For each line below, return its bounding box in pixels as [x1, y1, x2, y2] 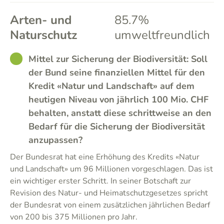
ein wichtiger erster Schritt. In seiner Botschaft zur [10, 175, 191, 186]
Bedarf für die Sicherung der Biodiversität [28, 120, 205, 132]
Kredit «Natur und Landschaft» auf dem [28, 80, 194, 92]
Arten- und [10, 12, 71, 28]
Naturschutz [10, 27, 77, 43]
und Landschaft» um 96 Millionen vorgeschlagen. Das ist [10, 163, 213, 174]
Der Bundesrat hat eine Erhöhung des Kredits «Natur [10, 151, 199, 162]
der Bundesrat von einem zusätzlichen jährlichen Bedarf [10, 199, 210, 210]
